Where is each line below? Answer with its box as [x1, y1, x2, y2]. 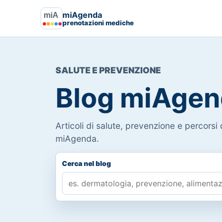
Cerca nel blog [62, 160, 111, 167]
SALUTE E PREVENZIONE [55, 65, 161, 75]
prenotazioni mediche [62, 18, 134, 27]
